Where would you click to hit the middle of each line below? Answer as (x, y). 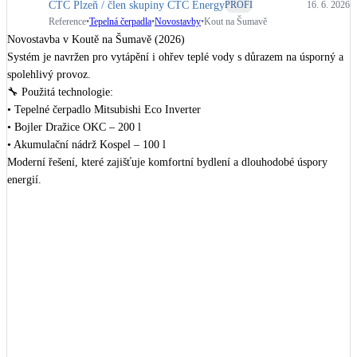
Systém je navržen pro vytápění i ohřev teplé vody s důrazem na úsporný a (175, 57)
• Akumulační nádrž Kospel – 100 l (86, 145)
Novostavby (178, 21)
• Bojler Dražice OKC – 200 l (74, 127)
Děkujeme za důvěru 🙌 (61, 198)
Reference (67, 21)
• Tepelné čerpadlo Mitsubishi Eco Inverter (104, 110)
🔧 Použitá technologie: (60, 92)
